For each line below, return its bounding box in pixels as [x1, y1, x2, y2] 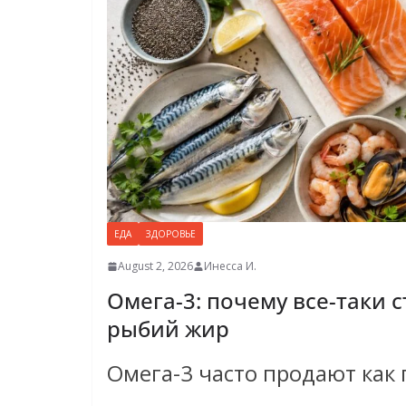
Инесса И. [204, 258, 256, 275]
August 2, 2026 [118, 258, 193, 275]
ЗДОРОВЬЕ [146, 227, 196, 241]
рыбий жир [107, 314, 229, 344]
